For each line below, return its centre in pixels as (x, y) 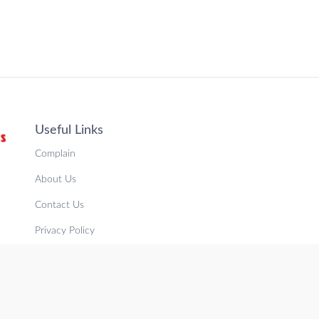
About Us (56, 180)
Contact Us (59, 205)
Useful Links (69, 131)
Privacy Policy (65, 231)
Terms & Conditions (77, 257)
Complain (55, 154)
